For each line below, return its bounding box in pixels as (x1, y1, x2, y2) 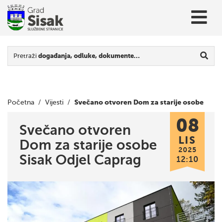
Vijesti (45, 99, 63, 106)
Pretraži (13, 52, 38, 59)
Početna (7, 99, 34, 106)
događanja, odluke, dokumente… (38, 52, 140, 59)
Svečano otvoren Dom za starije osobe (74, 98, 204, 106)
